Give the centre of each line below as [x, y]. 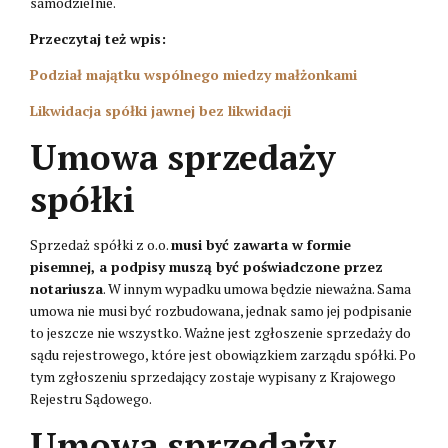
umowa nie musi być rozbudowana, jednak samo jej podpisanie [221, 310]
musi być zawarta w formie [261, 244]
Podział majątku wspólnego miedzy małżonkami [193, 74]
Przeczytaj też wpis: [98, 38]
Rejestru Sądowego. [91, 398]
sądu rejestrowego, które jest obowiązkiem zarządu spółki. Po [223, 354]
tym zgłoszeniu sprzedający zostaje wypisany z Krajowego [213, 376]
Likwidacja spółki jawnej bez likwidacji [160, 110]
